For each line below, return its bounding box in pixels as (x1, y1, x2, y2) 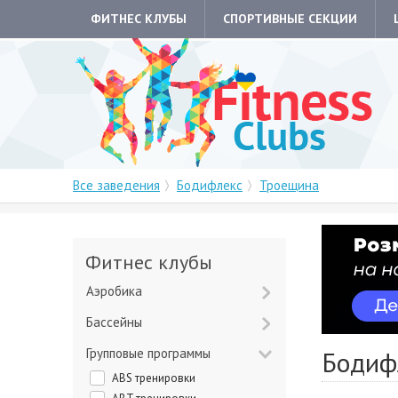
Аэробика (94, 283, 142, 299)
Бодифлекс (177, 177, 243, 194)
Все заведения (73, 177, 160, 194)
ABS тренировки (119, 370, 195, 386)
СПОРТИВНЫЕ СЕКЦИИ (223, 11, 357, 27)
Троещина (259, 177, 319, 194)
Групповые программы (90, 345, 211, 362)
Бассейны (93, 314, 142, 330)
